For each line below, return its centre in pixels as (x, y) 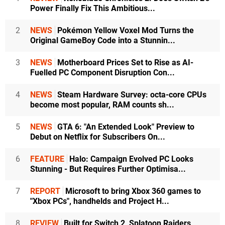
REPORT (45, 191)
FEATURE (47, 159)
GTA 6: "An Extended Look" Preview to (125, 127)
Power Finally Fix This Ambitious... (93, 8)
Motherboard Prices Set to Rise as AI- (124, 62)
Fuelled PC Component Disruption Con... (102, 72)
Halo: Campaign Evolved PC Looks (130, 159)
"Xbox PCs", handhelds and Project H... (100, 201)
